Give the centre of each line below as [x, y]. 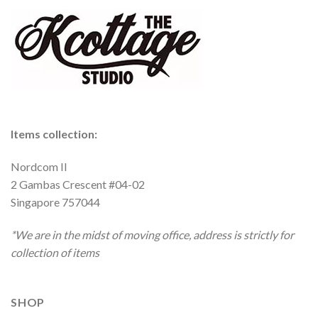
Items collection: [55, 134]
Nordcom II [39, 167]
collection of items [55, 253]
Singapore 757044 [55, 202]
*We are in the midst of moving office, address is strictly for [152, 235]
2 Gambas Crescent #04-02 [78, 185]
